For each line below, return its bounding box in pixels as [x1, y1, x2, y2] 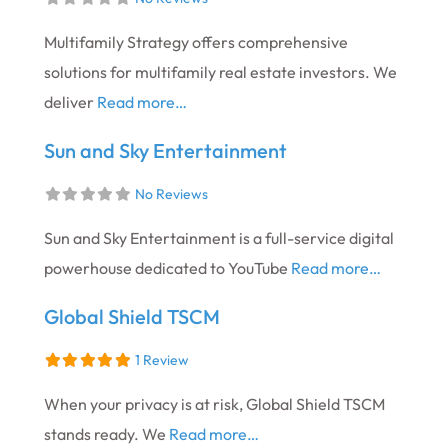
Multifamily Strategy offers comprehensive [44, 31, 348, 52]
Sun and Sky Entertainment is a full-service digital [44, 227, 394, 248]
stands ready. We [44, 423, 169, 444]
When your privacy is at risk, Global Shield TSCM [44, 393, 385, 414]
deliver [44, 91, 97, 112]
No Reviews [134, 184, 208, 203]
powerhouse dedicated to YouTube [44, 257, 291, 278]
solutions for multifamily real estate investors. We [44, 61, 397, 82]
